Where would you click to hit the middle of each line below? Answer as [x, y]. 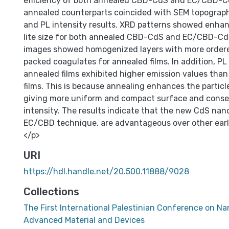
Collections [51, 192]
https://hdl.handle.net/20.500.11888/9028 [106, 171]
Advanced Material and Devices [84, 220]
